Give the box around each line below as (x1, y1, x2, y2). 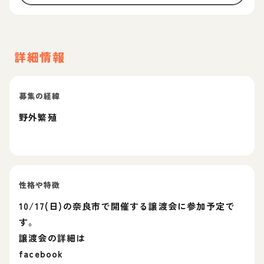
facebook (19, 247, 64, 260)
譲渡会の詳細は (19, 232, 86, 244)
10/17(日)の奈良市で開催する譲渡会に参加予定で (19, 200, 235, 212)
